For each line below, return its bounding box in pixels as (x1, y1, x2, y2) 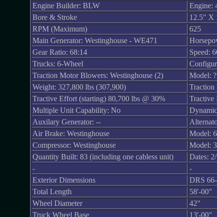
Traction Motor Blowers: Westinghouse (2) (32, 71, 163, 79)
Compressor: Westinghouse (32, 141, 116, 149)
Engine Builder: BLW (32, 1, 100, 10)
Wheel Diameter (32, 199, 82, 207)
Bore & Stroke (32, 13, 77, 21)
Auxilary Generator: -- (32, 118, 101, 126)
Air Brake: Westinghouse (32, 129, 109, 138)
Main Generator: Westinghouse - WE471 (32, 36, 157, 45)
